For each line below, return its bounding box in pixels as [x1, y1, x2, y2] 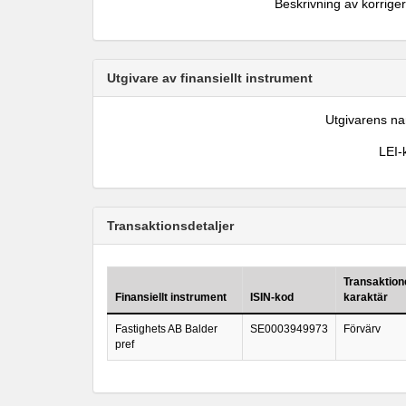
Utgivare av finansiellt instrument [107, 71, 313, 85]
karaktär [343, 291, 388, 304]
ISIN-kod [250, 291, 294, 304]
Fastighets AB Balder [115, 323, 217, 335]
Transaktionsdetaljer [107, 218, 234, 233]
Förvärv [343, 323, 381, 335]
